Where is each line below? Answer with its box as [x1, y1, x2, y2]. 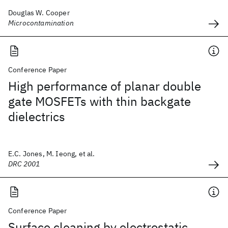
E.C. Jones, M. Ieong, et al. [8, 149, 95, 158]
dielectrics [8, 108, 65, 125]
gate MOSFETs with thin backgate [8, 93, 191, 109]
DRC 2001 [8, 159, 40, 168]
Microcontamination [8, 18, 74, 27]
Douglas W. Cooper [8, 8, 70, 17]
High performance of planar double [8, 78, 201, 94]
